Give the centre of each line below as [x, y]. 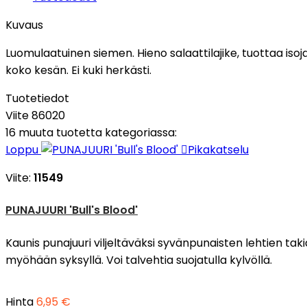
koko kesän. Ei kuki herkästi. [78, 71]
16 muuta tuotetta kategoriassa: [91, 133]
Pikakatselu [218, 150]
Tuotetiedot [37, 99]
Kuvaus [24, 25]
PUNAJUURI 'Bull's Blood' [72, 210]
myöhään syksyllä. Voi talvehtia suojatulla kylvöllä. [140, 260]
